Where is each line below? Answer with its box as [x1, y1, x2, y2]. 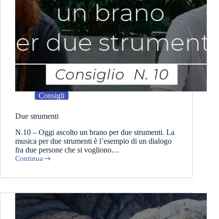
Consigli [39, 91, 65, 100]
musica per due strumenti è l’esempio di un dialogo [15, 137, 172, 146]
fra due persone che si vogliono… [15, 146, 119, 154]
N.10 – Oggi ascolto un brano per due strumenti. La [15, 128, 175, 137]
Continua [15, 154, 43, 163]
